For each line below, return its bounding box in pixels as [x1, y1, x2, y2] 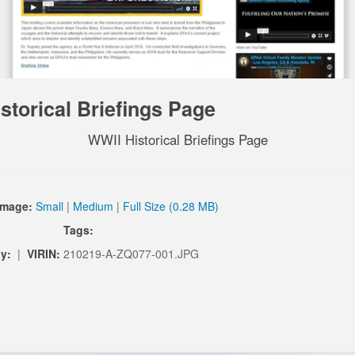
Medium [73, 197, 113, 214]
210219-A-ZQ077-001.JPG [63, 245, 199, 261]
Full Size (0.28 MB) [123, 197, 219, 214]
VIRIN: [27, 245, 63, 261]
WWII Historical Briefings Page [87, 129, 268, 149]
